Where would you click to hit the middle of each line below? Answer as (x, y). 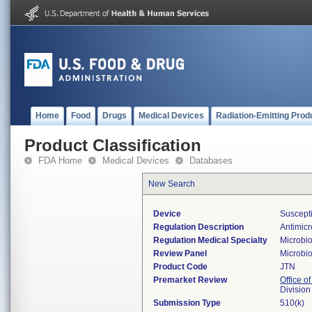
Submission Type (187, 303)
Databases (211, 161)
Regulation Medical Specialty (210, 240)
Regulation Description (198, 227)
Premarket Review (190, 280)
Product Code (180, 267)
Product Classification (113, 145)
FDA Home (60, 161)
